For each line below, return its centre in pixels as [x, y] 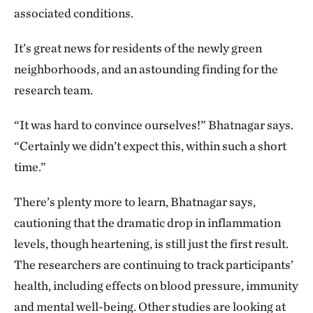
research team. [53, 90]
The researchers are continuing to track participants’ [154, 265]
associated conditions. [74, 13]
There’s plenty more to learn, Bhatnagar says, [135, 202]
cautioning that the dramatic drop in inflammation [147, 223]
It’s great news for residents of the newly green [138, 48]
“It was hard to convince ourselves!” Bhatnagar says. [154, 125]
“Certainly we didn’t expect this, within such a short [150, 146]
